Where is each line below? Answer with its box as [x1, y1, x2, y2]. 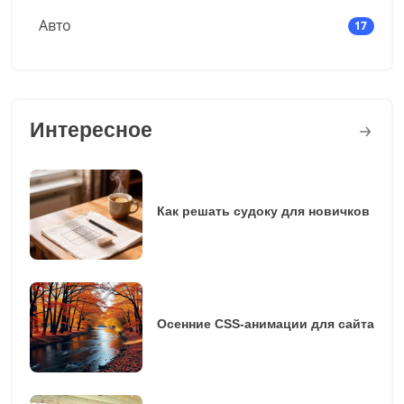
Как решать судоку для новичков [156, 203, 370, 218]
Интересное [29, 118, 152, 142]
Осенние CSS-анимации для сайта [156, 316, 374, 331]
